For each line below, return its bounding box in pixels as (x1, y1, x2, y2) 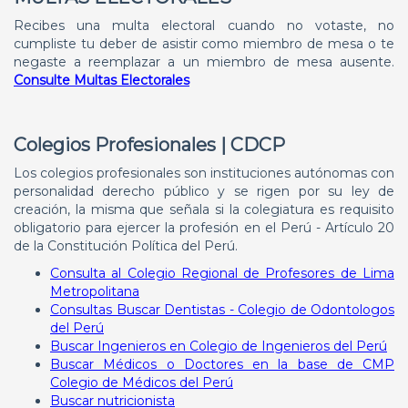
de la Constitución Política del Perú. (14, 238, 238, 254)
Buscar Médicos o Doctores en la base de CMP (50, 356, 394, 372)
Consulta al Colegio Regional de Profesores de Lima (50, 265, 394, 281)
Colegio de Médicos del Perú (50, 374, 233, 391)
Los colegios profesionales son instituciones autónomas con (14, 165, 394, 181)
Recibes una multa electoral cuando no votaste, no (14, 17, 394, 34)
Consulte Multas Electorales (14, 72, 189, 88)
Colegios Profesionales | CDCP (14, 134, 285, 156)
